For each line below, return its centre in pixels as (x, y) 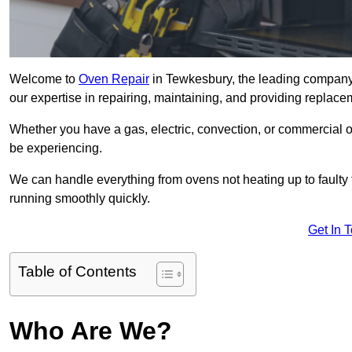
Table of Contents (77, 272)
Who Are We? (91, 331)
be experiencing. (56, 148)
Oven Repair (114, 79)
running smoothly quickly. (80, 199)
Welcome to (44, 79)
